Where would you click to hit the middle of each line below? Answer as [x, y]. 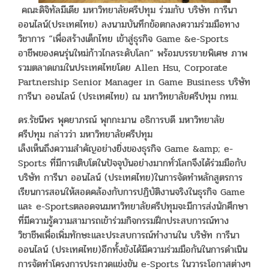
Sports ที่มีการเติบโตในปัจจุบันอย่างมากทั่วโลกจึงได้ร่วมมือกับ [132, 163]
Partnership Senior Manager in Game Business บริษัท [134, 82]
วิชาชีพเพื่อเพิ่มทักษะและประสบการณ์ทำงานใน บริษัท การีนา [129, 235]
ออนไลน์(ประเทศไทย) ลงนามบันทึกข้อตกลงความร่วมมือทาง [129, 25]
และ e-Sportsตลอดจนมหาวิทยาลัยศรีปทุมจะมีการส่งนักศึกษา [133, 207]
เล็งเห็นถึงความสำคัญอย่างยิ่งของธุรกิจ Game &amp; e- [125, 149]
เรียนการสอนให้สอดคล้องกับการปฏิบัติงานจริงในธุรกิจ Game [131, 192]
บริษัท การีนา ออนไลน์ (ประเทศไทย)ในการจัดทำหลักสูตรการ [130, 178]
